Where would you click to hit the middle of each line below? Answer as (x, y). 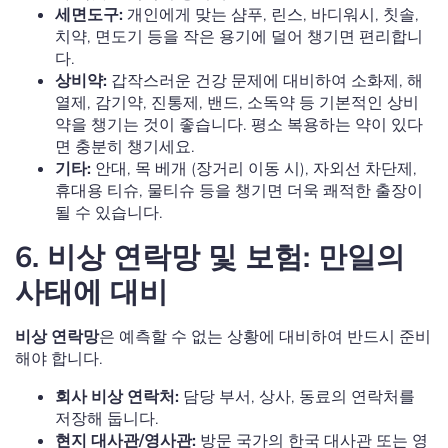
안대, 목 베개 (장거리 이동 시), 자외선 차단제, (254, 168)
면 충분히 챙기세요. (125, 146)
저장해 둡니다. (107, 418)
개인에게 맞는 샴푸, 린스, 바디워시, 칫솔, (271, 14)
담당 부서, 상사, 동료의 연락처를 (297, 396)
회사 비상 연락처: (117, 396)
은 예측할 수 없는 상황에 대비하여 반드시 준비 (265, 336)
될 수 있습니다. (109, 212)
